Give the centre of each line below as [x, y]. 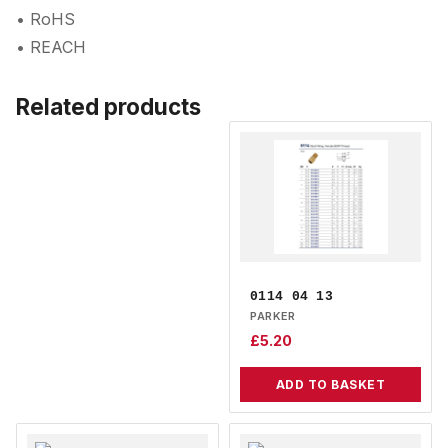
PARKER [272, 316]
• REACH [51, 47]
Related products [108, 106]
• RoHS [45, 19]
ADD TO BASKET [330, 385]
